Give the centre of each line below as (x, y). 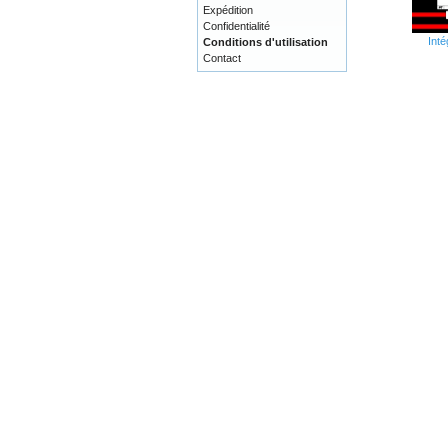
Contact (222, 58)
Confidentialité (236, 26)
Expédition (228, 10)
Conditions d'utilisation (265, 42)
